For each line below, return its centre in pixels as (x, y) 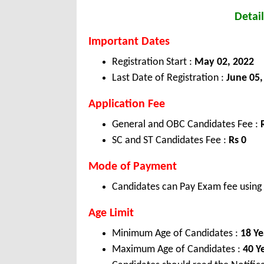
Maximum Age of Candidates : (177, 250)
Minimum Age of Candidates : (176, 234)
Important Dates (129, 42)
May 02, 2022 (223, 62)
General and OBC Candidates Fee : (186, 125)
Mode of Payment (133, 167)
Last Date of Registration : (168, 78)
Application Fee (127, 105)
